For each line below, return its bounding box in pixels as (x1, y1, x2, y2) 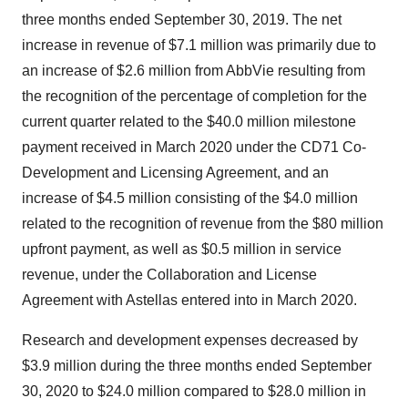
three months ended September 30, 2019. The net (22, 12, 342, 27)
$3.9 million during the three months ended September (22, 358, 372, 373)
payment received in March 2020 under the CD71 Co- (22, 139, 366, 155)
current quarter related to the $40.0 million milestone (22, 114, 356, 129)
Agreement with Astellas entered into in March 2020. (22, 292, 357, 308)
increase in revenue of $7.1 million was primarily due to (22, 37, 376, 53)
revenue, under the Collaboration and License (22, 267, 317, 282)
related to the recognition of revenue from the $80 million (22, 216, 383, 231)
